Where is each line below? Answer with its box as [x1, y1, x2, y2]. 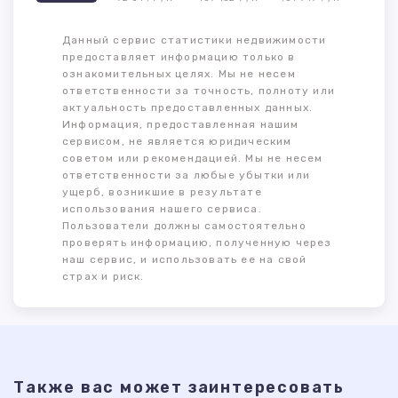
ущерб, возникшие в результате [62, 186, 262, 199]
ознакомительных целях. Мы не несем [62, 68, 296, 81]
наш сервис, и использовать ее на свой [62, 253, 307, 267]
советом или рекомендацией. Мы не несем [62, 152, 323, 165]
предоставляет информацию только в [62, 51, 296, 64]
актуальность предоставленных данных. [62, 101, 314, 115]
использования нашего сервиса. [62, 203, 262, 216]
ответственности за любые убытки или [62, 169, 310, 182]
